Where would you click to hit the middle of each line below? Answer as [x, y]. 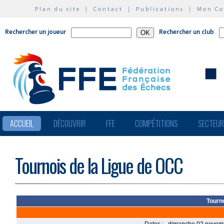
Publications [160, 9]
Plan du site [58, 9]
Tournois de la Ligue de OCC [99, 165]
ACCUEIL [22, 123]
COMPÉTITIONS [156, 123]
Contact [108, 9]
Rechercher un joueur [35, 32]
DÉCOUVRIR [70, 123]
